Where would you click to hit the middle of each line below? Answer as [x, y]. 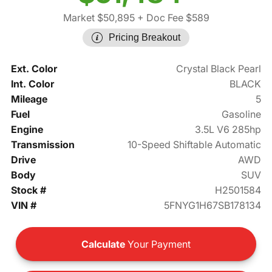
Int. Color [32, 84]
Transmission [42, 145]
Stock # [28, 190]
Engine [27, 130]
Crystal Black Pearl [219, 69]
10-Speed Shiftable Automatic [195, 145]
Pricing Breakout [144, 38]
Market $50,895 [99, 18]
